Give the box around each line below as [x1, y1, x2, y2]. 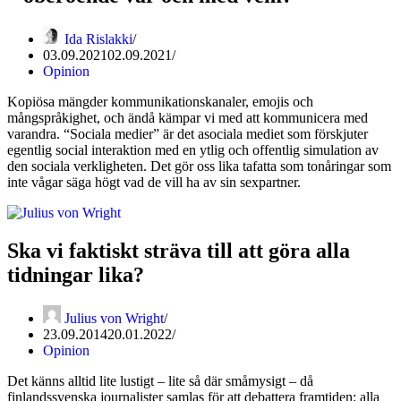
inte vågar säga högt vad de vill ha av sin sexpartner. [7, 174, 301, 190]
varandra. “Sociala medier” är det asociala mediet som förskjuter [7, 125, 368, 141]
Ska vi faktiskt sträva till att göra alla [7, 238, 350, 262]
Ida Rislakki [64, 30, 132, 47]
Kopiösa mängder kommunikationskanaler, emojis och [7, 93, 313, 109]
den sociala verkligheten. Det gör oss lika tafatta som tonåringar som [7, 158, 391, 174]
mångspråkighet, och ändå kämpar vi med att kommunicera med [7, 109, 368, 125]
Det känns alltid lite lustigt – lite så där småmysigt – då [7, 372, 313, 388]
